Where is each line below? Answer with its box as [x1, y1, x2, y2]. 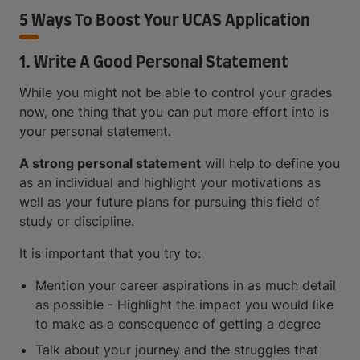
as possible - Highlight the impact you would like [35, 297, 333, 313]
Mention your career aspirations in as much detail [35, 277, 336, 294]
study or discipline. [19, 213, 134, 230]
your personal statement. [19, 123, 171, 140]
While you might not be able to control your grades [19, 84, 332, 101]
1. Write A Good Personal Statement [19, 55, 288, 72]
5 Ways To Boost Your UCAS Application [19, 13, 310, 30]
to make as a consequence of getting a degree [35, 316, 321, 333]
